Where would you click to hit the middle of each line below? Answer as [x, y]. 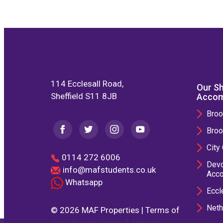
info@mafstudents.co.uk [109, 170]
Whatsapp [83, 182]
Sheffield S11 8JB [84, 96]
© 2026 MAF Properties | [98, 210]
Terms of [163, 210]
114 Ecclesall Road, [87, 84]
